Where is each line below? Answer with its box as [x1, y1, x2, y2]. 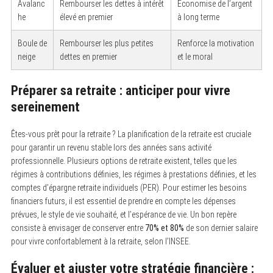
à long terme [177, 12, 219, 22]
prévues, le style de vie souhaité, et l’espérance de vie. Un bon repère [10, 209, 236, 219]
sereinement [10, 99, 80, 115]
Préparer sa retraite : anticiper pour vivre [10, 82, 230, 98]
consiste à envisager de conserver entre [10, 222, 145, 233]
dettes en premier [59, 51, 117, 62]
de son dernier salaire [183, 222, 258, 233]
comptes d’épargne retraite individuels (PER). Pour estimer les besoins [10, 182, 247, 193]
